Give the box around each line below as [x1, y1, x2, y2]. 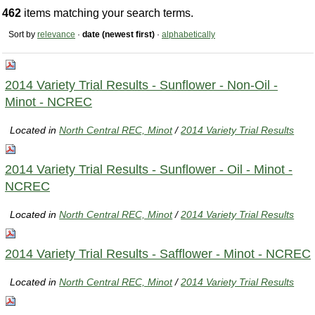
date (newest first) [82, 30, 155, 40]
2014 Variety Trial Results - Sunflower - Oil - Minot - [5, 162, 292, 176]
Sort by [8, 30, 35, 40]
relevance [37, 30, 75, 40]
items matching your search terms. [21, 7, 193, 20]
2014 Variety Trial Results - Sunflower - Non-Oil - [5, 77, 278, 92]
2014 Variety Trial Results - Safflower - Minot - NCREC [5, 246, 311, 261]
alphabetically [162, 30, 215, 40]
